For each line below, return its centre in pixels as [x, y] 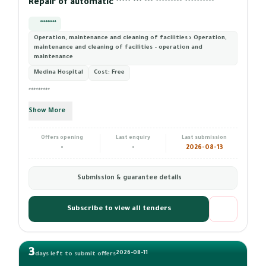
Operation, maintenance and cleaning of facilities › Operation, [130, 38]
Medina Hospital [58, 73]
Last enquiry [133, 138]
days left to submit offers [75, 254]
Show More [47, 111]
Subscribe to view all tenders [119, 209]
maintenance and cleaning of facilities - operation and [118, 48]
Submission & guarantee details [129, 178]
